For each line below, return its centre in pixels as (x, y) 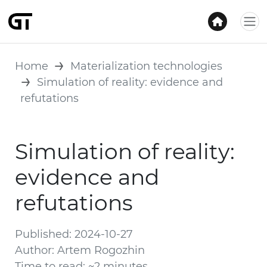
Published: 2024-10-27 (74, 234)
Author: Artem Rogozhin (80, 250)
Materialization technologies (146, 66)
